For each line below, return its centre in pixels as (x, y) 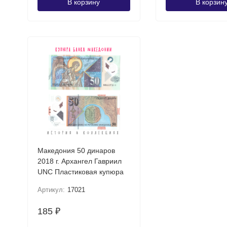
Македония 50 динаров (76, 150)
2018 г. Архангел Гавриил (79, 161)
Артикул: (51, 190)
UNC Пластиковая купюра (89, 172)
